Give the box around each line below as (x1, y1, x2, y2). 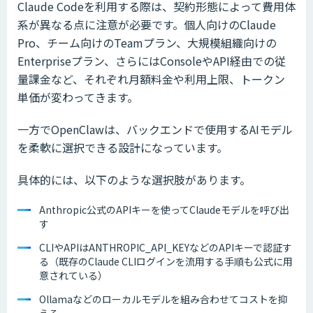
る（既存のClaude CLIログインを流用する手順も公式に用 (39, 254, 293, 268)
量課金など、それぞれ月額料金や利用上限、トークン (17, 70, 285, 87)
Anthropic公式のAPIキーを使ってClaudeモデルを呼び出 (39, 202, 289, 217)
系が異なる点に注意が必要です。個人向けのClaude (17, 15, 276, 33)
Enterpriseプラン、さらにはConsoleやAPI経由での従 (17, 52, 286, 69)
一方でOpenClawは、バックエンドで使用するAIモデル (17, 120, 293, 138)
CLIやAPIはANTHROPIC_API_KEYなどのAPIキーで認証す (39, 240, 292, 254)
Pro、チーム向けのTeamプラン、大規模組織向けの (17, 34, 277, 51)
